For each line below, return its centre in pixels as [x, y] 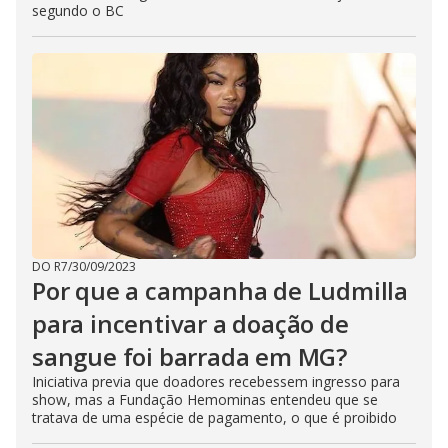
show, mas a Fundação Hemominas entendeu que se [205, 400]
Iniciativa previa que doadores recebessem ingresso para [216, 382]
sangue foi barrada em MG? [189, 357]
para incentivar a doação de [190, 324]
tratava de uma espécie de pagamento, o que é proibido [214, 418]
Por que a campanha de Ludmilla [220, 291]
